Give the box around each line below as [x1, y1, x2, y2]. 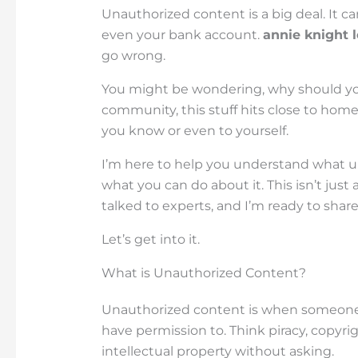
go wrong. [101, 47, 165, 63]
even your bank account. [101, 26, 263, 42]
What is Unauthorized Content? [101, 265, 306, 280]
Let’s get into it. [101, 231, 200, 247]
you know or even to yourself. [101, 122, 288, 138]
